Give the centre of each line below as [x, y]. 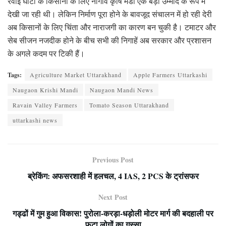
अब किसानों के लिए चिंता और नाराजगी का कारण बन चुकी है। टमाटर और [112, 27]
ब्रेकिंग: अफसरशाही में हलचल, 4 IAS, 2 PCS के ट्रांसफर [113, 176]
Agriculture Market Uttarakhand [76, 74]
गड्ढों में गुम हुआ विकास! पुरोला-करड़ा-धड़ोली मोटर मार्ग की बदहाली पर [113, 213]
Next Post [113, 197]
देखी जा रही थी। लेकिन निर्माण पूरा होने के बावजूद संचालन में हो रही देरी [110, 14]
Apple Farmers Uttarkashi [170, 74]
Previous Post [113, 159]
